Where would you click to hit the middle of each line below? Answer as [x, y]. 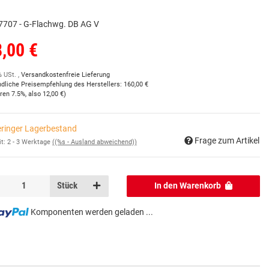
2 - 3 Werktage [30, 142]
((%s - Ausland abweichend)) [95, 142]
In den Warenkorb [188, 186]
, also [34, 94]
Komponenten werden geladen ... [92, 212]
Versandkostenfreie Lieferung [65, 75]
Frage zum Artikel [227, 140]
